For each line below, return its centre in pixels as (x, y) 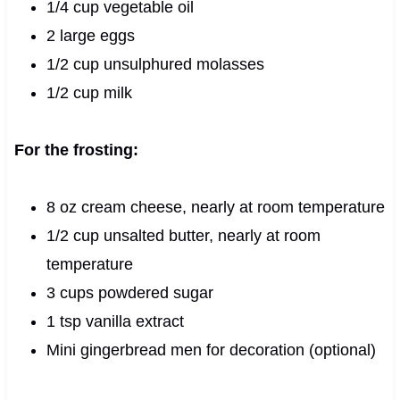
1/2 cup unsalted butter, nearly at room (183, 235)
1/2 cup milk (89, 92)
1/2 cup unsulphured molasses (155, 64)
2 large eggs (90, 35)
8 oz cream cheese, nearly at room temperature (215, 207)
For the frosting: (76, 150)
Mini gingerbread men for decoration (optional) (211, 350)
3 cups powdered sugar (129, 292)
